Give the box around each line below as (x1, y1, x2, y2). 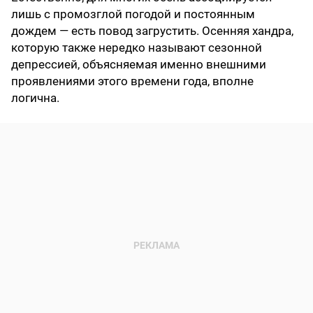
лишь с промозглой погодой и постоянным (11, 7, 255, 22)
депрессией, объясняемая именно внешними (11, 57, 266, 72)
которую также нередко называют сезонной (11, 41, 262, 55)
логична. (11, 91, 59, 105)
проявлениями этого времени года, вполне (11, 74, 254, 89)
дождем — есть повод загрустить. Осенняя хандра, (11, 24, 293, 38)
